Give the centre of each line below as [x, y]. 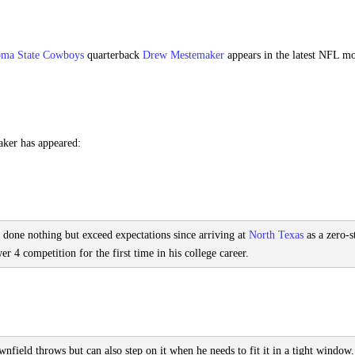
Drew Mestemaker [183, 55]
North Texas [276, 235]
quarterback [113, 55]
